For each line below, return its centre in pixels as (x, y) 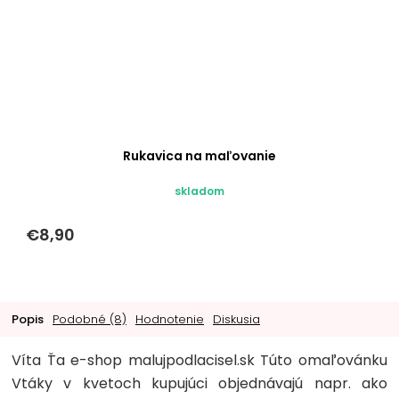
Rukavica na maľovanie (199, 155)
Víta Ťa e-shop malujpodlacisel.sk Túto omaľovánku (199, 360)
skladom (199, 191)
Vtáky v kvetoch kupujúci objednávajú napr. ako (199, 383)
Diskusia (236, 319)
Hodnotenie (170, 319)
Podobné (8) (90, 319)
